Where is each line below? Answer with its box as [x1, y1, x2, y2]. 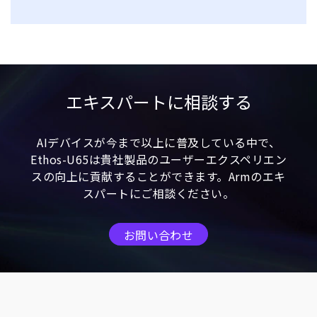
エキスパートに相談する [65, 89, 252, 114]
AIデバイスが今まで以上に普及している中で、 [37, 134, 280, 151]
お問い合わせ [123, 226, 194, 243]
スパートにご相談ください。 [82, 185, 235, 202]
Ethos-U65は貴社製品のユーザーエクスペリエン [30, 151, 287, 168]
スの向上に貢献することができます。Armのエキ [31, 168, 286, 185]
